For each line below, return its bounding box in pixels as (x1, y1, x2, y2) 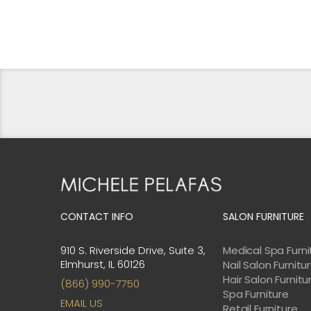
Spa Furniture (223, 286, 289, 301)
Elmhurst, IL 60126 (60, 256, 145, 271)
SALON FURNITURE (223, 209, 304, 224)
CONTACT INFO (60, 209, 133, 224)
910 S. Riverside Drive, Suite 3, (60, 242, 205, 258)
